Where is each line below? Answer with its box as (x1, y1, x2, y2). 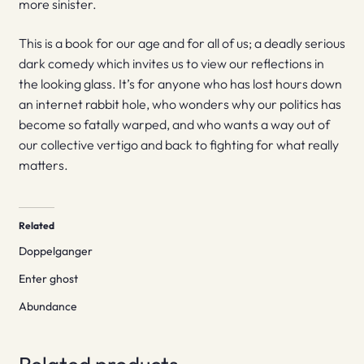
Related (18, 219, 54, 232)
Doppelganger (18, 243, 93, 258)
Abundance (18, 298, 77, 314)
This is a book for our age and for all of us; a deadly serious (18, 34, 345, 51)
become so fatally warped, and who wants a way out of (18, 115, 330, 132)
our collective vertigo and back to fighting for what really (18, 136, 339, 153)
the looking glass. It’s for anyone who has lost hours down (18, 75, 342, 92)
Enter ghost (18, 271, 78, 286)
